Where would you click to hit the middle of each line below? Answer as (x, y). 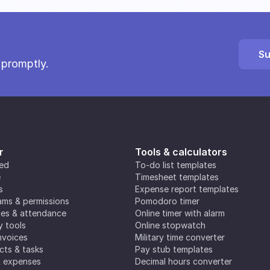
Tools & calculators (181, 152)
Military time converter (180, 237)
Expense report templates (187, 189)
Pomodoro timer (167, 201)
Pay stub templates (174, 249)
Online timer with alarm (180, 213)
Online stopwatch (170, 225)
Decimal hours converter (184, 261)
